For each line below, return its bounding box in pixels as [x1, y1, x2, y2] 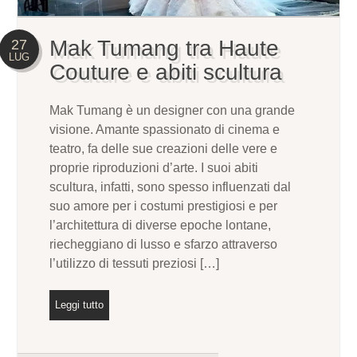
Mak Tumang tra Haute [49, 36, 280, 61]
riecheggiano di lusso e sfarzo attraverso [49, 237, 278, 252]
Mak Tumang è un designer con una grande [49, 104, 296, 118]
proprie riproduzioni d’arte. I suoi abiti [49, 161, 259, 175]
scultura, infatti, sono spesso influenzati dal [49, 180, 292, 194]
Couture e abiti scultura [49, 60, 283, 85]
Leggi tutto [55, 299, 104, 312]
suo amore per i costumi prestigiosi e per [49, 199, 278, 214]
